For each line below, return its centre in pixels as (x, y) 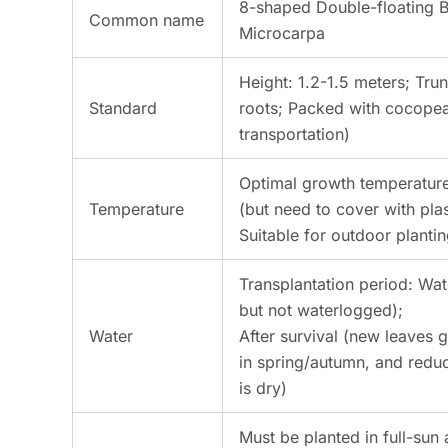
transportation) (294, 134)
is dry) (263, 388)
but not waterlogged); (321, 310)
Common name (146, 20)
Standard (123, 108)
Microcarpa (282, 33)
